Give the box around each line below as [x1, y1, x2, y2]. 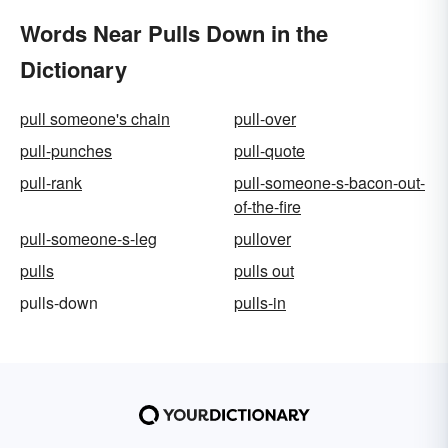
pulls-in [234, 290, 286, 314]
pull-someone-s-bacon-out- [234, 170, 425, 194]
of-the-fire [234, 194, 301, 218]
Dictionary [20, 52, 127, 85]
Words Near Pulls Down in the [20, 16, 328, 49]
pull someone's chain [20, 106, 170, 130]
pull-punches [20, 138, 112, 162]
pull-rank [20, 170, 82, 194]
